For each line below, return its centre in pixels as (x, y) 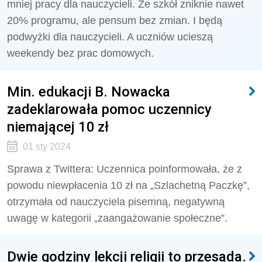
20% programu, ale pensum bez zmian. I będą (115, 20)
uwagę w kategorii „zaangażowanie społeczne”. (119, 218)
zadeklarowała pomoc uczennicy (109, 109)
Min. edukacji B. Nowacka (89, 92)
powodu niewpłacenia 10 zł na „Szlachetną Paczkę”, (128, 185)
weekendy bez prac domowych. (80, 53)
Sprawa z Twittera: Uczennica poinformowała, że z (125, 169)
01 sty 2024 (46, 146)
